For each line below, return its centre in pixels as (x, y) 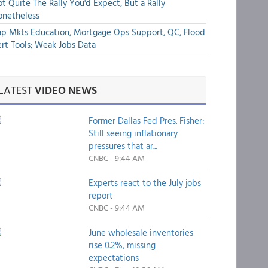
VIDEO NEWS (66, 90)
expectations (113, 258)
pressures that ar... (122, 146)
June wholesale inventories (141, 232)
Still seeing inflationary (133, 133)
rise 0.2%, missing (122, 245)
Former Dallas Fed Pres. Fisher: (146, 121)
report (100, 195)
